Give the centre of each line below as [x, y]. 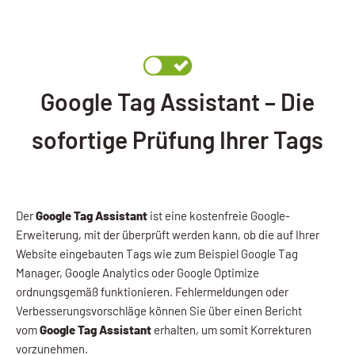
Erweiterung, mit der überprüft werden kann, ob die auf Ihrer [168, 234]
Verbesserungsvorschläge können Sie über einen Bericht [159, 310]
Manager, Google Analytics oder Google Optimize [137, 272]
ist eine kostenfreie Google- [219, 215]
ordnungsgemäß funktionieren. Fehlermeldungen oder [152, 291]
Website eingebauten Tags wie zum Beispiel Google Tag [157, 253]
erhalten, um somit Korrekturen [231, 329]
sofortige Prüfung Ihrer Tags [177, 139]
